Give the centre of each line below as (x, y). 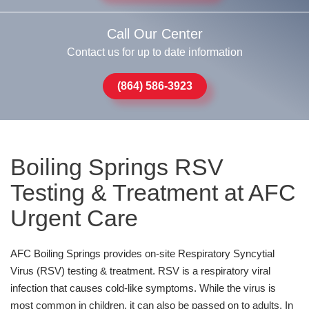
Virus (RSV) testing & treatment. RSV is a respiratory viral (140, 270)
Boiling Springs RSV (117, 167)
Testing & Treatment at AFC (153, 192)
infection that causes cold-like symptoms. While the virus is (143, 288)
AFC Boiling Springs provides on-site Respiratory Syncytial (142, 253)
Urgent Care (74, 218)
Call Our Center (154, 33)
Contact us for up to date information (154, 52)
